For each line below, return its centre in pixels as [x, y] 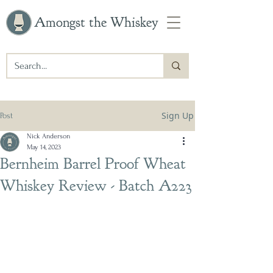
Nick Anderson [48, 136]
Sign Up [178, 115]
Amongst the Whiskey [96, 22]
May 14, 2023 [44, 147]
